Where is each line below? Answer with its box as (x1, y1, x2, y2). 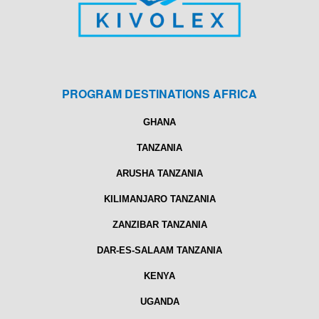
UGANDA (140, 296, 179, 308)
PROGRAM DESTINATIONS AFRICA (62, 85, 257, 103)
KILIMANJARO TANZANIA (103, 194, 216, 205)
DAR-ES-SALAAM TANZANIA (97, 245, 222, 256)
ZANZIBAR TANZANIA (112, 219, 207, 231)
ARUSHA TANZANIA (116, 168, 203, 179)
